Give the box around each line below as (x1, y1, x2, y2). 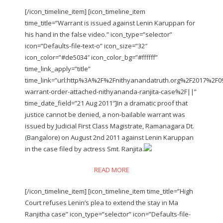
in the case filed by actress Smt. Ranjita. (25, 144, 144, 153)
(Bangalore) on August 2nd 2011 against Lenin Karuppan (25, 132, 194, 142)
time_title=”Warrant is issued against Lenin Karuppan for (25, 18, 195, 27)
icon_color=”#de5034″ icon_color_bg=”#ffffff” (25, 52, 158, 62)
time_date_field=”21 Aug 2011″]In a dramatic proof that (25, 98, 188, 108)
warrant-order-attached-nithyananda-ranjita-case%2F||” (25, 87, 197, 96)
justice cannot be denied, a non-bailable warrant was (25, 110, 185, 119)
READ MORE (94, 165, 129, 174)
